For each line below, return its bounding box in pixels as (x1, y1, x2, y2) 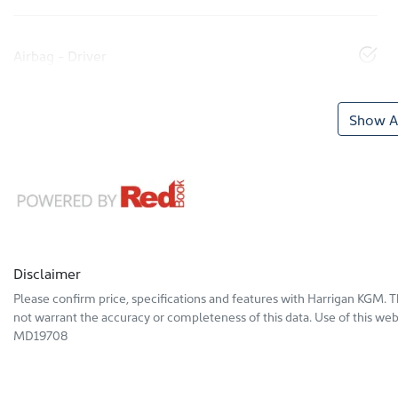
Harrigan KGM (307, 289, 384, 307)
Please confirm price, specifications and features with (13, 289, 307, 307)
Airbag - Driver (13, 45, 107, 66)
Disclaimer (13, 263, 81, 283)
